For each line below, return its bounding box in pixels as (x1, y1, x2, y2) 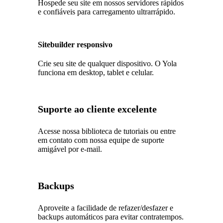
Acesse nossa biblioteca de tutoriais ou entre (38, 126, 176, 135)
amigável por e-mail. (38, 144, 103, 153)
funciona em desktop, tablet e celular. (38, 68, 154, 77)
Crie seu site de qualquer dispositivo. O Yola (38, 59, 177, 68)
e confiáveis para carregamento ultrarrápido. (38, 7, 176, 16)
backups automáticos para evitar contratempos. (38, 212, 184, 221)
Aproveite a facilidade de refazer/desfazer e (38, 203, 174, 212)
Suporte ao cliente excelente (38, 103, 157, 114)
